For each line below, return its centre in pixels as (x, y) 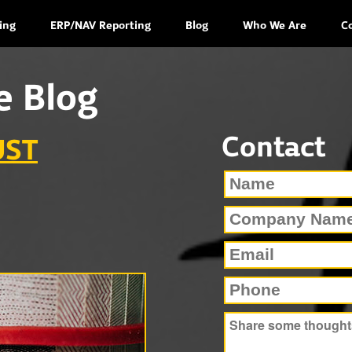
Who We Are (275, 26)
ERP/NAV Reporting (101, 26)
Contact (273, 148)
